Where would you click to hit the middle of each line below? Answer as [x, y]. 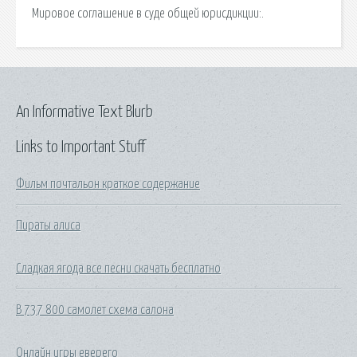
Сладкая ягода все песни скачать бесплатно [118, 268]
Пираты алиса [48, 225]
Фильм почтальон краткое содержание [108, 184]
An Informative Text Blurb [84, 112]
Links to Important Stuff [80, 147]
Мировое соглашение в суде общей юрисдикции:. [148, 13]
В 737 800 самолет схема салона [95, 310]
